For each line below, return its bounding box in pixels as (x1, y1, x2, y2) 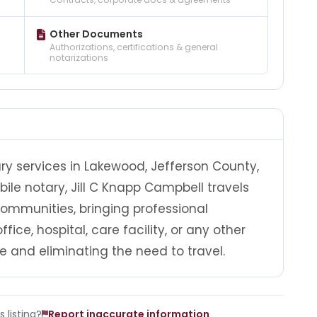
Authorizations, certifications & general (49, 40, 218, 53)
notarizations (49, 51, 108, 64)
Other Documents (49, 26, 143, 41)
